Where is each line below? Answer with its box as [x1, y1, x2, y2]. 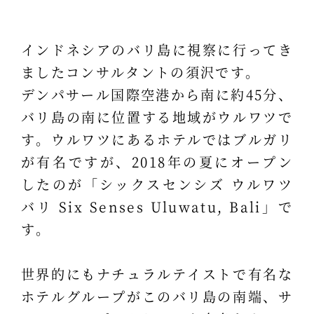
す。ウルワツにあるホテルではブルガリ [20, 130, 294, 149]
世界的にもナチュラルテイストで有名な [20, 264, 294, 284]
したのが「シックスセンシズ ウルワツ [20, 175, 294, 194]
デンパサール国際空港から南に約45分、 [20, 85, 294, 104]
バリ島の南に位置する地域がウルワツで [20, 107, 294, 127]
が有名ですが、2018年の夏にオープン [20, 152, 294, 172]
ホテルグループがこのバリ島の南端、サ [20, 287, 294, 306]
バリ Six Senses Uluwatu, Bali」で [20, 197, 294, 217]
